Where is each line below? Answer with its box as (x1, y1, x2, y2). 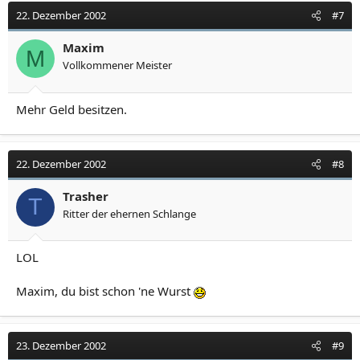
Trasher (63, 187, 108, 204)
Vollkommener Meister (63, 58, 172, 72)
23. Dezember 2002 (16, 338, 106, 353)
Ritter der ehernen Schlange (63, 206, 196, 221)
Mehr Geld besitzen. (16, 100, 127, 117)
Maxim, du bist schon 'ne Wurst (16, 283, 194, 299)
